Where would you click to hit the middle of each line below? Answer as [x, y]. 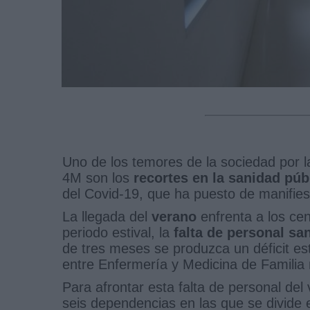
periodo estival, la [118, 232]
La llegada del [107, 216]
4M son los [98, 177]
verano [174, 216]
